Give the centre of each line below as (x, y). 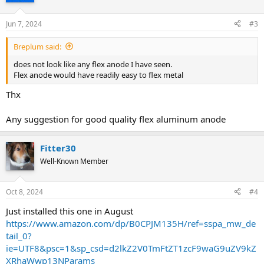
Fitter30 (58, 148)
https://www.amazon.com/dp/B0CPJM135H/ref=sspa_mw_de (131, 223)
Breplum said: (37, 46)
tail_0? (19, 235)
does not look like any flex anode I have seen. (93, 64)
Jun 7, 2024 (24, 24)
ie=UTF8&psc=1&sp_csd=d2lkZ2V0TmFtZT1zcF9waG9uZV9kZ (131, 248)
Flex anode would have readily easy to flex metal (98, 75)
